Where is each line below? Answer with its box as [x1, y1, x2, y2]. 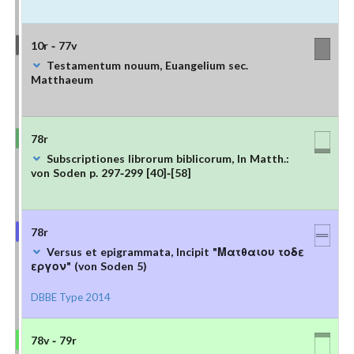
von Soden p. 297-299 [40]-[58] [30, 164, 191, 180]
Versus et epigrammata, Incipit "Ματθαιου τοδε [46, 243, 304, 259]
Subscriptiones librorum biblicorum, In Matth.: [46, 150, 289, 166]
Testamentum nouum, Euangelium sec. [46, 57, 248, 73]
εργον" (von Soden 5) [30, 258, 147, 273]
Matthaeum [30, 71, 93, 87]
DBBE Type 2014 [30, 289, 111, 304]
